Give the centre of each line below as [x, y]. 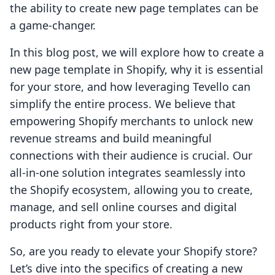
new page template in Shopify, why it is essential [137, 70]
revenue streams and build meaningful [111, 138]
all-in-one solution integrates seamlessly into [128, 173]
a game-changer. [53, 25]
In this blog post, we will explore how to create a [137, 52]
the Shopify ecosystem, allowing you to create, [131, 190]
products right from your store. [91, 224]
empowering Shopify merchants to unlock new [131, 121]
